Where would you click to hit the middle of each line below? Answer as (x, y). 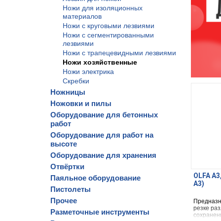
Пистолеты (71, 189)
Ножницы (68, 92)
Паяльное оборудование (95, 178)
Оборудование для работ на (102, 135)
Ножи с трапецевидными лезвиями (119, 53)
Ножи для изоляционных (103, 8)
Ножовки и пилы (81, 103)
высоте (64, 144)
